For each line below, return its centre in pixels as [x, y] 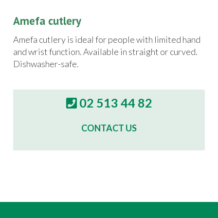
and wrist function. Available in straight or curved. [105, 51]
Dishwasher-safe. [46, 64]
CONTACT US [109, 128]
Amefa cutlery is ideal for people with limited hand [107, 39]
